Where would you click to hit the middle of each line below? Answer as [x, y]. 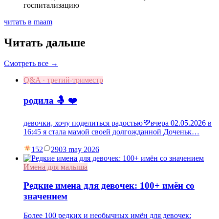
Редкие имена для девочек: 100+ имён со [109, 186]
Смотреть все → [31, 64]
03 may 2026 [79, 149]
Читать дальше [45, 43]
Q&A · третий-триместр [63, 80]
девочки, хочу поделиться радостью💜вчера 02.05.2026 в [118, 123]
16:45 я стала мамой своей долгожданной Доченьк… [111, 131]
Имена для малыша [55, 167]
